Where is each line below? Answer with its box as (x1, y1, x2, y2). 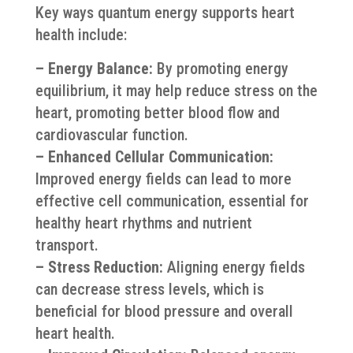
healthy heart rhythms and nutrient (35, 213, 252, 232)
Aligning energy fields (162, 257, 305, 277)
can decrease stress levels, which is (35, 279, 264, 299)
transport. (35, 235, 98, 255)
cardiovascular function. (35, 124, 188, 144)
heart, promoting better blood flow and (35, 102, 280, 122)
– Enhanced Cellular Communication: (35, 147, 273, 166)
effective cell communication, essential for (35, 191, 309, 210)
